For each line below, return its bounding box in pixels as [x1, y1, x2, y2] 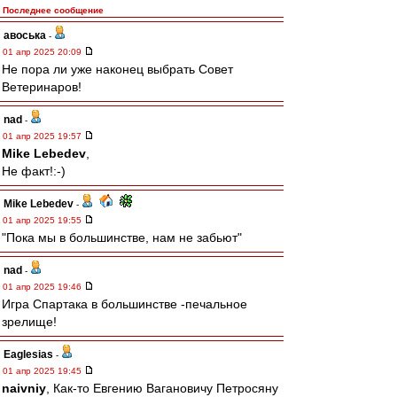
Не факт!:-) [2, 164, 66, 178]
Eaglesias [4, 348, 53, 361]
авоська [4, 29, 46, 42]
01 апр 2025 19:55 [3, 215, 84, 225]
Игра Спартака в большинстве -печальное [2, 297, 247, 311]
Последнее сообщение [3, 5, 104, 15]
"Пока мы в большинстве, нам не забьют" [2, 230, 242, 245]
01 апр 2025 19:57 [3, 131, 84, 141]
